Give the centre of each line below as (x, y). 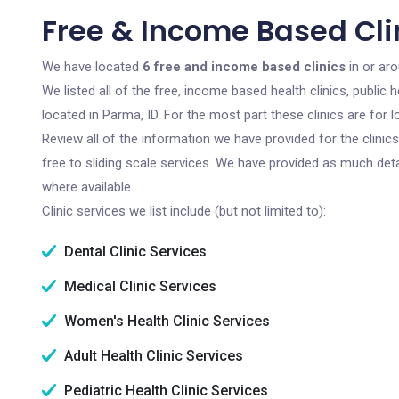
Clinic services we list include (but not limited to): (184, 211)
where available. (88, 187)
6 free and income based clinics (244, 67)
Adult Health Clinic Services (152, 356)
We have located (92, 67)
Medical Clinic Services (138, 286)
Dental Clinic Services (134, 252)
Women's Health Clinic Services (165, 321)
